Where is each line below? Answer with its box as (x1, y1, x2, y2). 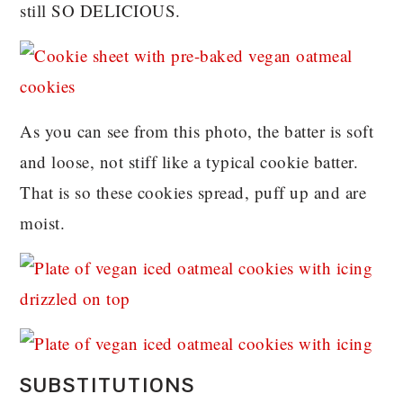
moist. (20, 210, 66, 234)
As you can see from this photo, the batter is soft (20, 119, 374, 142)
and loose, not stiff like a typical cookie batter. (20, 149, 359, 173)
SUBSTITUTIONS (20, 372, 196, 398)
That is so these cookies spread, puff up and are (20, 180, 367, 203)
